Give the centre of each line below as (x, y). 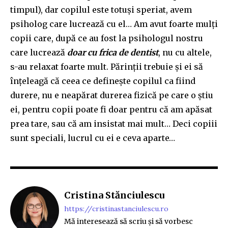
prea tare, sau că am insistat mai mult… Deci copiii (114, 123)
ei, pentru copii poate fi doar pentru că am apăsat (111, 109)
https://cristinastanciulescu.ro (116, 208)
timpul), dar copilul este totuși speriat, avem (101, 9)
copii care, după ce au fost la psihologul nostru (107, 38)
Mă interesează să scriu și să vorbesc (129, 221)
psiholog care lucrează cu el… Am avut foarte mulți (114, 24)
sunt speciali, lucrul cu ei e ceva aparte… (93, 138)
